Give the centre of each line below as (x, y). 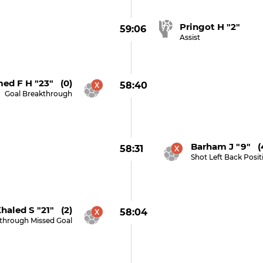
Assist (190, 37)
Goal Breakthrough (38, 94)
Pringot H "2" (210, 27)
